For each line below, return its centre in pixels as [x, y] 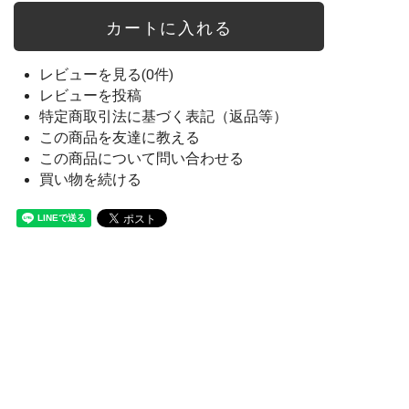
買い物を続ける [91, 180]
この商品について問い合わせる [142, 159]
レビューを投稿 [91, 96]
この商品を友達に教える [120, 138]
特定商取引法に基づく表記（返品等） [164, 117]
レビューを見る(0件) [107, 75]
